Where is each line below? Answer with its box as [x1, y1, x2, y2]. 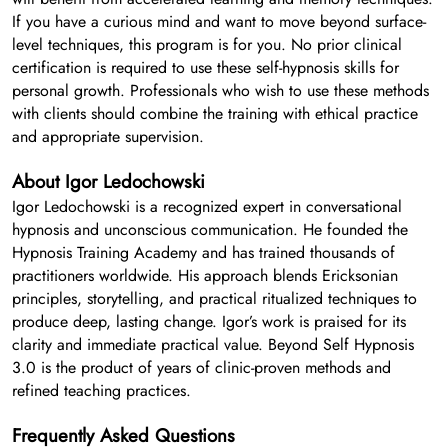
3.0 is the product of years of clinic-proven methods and [12, 356, 391, 380]
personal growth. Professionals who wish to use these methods [12, 79, 429, 103]
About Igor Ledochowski [12, 168, 205, 196]
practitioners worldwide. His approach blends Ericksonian [12, 264, 398, 288]
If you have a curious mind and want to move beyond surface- [12, 10, 426, 34]
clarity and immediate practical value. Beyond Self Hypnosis [12, 333, 414, 357]
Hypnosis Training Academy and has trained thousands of [12, 241, 395, 265]
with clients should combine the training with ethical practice [12, 102, 418, 126]
